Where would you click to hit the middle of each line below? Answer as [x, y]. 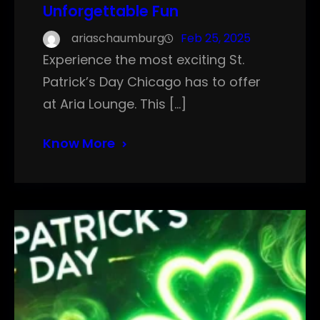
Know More [79, 144]
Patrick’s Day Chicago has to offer [152, 82]
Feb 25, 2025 [216, 39]
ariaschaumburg [118, 39]
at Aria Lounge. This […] [115, 104]
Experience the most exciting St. [144, 60]
